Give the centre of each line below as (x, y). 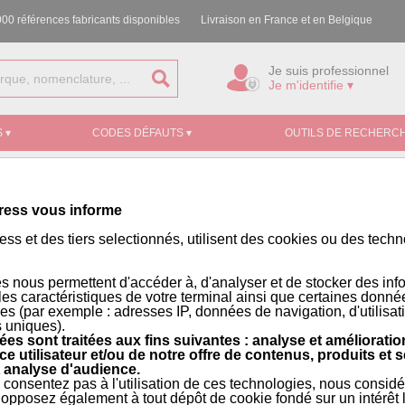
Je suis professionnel (329, 71)
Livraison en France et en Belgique (286, 20)
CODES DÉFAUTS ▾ (141, 133)
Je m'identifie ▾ (311, 85)
